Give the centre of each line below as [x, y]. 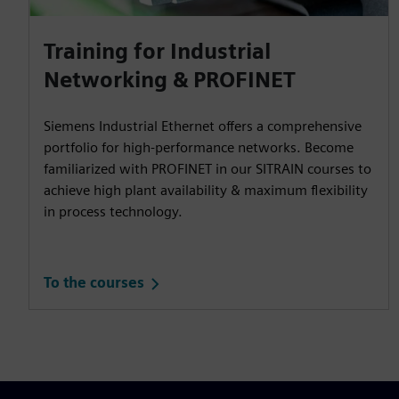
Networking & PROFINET [170, 79]
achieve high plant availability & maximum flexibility [206, 190]
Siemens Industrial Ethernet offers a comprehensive [203, 126]
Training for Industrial [157, 51]
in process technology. [113, 211]
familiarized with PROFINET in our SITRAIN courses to [208, 168]
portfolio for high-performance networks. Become [199, 147]
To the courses [94, 283]
